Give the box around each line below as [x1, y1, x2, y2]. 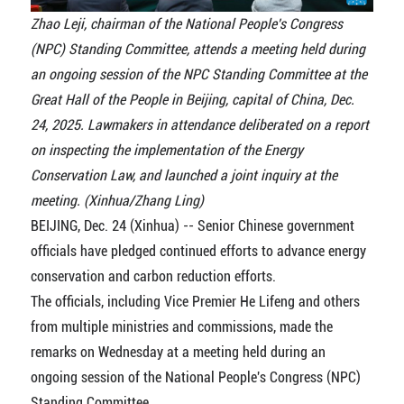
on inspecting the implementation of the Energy [30, 142, 303, 160]
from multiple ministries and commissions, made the [30, 318, 333, 336]
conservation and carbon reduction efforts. [30, 268, 276, 286]
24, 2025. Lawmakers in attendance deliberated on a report [30, 116, 369, 134]
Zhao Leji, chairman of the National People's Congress [30, 15, 343, 33]
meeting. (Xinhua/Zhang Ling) [30, 192, 204, 210]
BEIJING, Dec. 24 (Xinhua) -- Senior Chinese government [30, 217, 354, 235]
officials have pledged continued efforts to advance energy [30, 243, 366, 261]
